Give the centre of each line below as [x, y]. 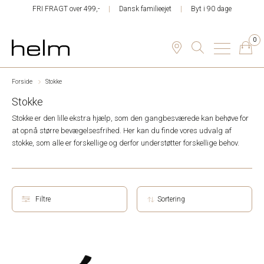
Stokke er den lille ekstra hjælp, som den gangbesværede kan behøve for [130, 118]
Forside [22, 82]
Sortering [171, 199]
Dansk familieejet [145, 9]
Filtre [43, 199]
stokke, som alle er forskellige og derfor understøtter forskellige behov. [126, 143]
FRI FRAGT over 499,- [66, 9]
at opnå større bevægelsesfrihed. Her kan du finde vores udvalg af [122, 131]
